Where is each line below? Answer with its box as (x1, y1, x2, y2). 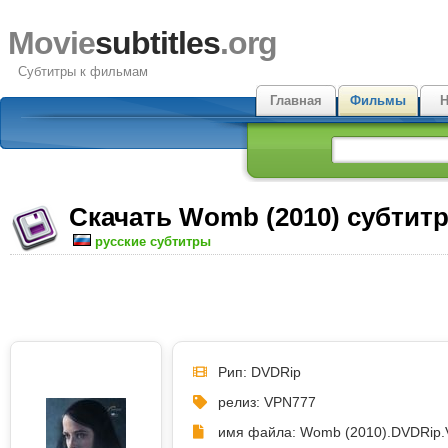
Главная (270, 93, 322, 108)
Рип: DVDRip (218, 363, 301, 380)
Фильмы (350, 93, 406, 108)
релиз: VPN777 (218, 393, 316, 410)
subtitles (95, 25, 220, 61)
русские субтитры (95, 234, 211, 249)
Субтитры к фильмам (18, 64, 148, 79)
